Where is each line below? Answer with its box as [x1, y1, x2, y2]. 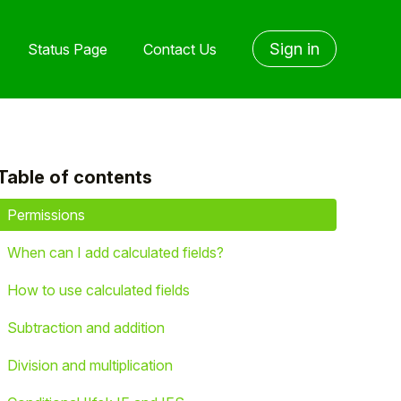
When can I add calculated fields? [7, 243, 224, 261]
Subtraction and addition [7, 319, 165, 337]
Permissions [7, 206, 85, 224]
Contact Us [143, 39, 217, 58]
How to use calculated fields [7, 281, 190, 299]
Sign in [269, 39, 320, 58]
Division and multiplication [7, 356, 173, 374]
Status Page [28, 39, 107, 58]
